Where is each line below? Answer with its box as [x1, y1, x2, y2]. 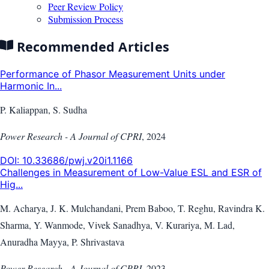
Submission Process [48, 13, 123, 26]
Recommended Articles [13, 37, 170, 55]
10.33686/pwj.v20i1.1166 [22, 154, 133, 167]
